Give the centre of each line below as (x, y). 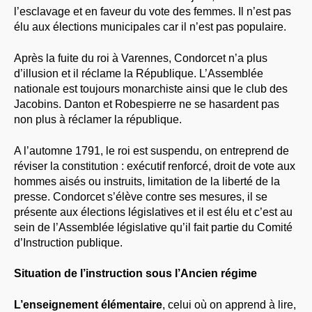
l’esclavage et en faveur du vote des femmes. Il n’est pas (153, 11)
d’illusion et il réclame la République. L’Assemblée (139, 73)
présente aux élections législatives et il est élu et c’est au (153, 212)
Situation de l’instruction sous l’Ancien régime (135, 274)
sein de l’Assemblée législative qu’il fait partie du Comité (153, 227)
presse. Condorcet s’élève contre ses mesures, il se (141, 196)
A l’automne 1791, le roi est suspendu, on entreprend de (151, 150)
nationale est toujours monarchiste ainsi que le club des (151, 88)
